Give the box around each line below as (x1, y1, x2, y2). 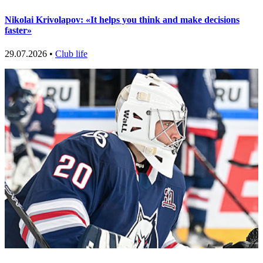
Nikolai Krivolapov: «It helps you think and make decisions (5, 15, 240, 25)
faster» (5, 25, 32, 36)
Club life (55, 48, 87, 59)
